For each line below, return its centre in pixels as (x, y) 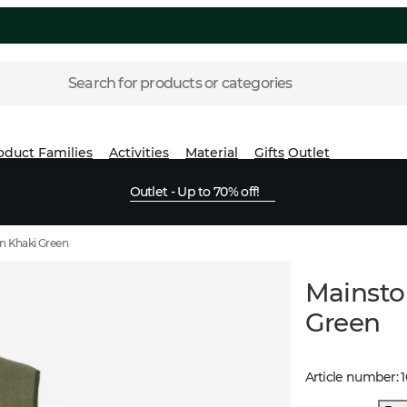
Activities (139, 152)
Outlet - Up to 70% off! (194, 192)
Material (212, 152)
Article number (350, 377)
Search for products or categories (180, 83)
